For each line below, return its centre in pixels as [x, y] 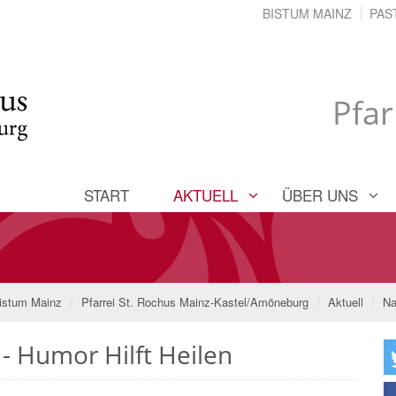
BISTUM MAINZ [307, 13]
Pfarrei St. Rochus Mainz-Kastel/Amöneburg [195, 301]
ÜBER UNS [320, 194]
